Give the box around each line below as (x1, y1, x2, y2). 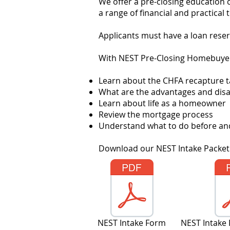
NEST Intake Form (98, 217, 166, 228)
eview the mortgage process (104, 109, 213, 120)
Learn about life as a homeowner (99, 98, 226, 109)
